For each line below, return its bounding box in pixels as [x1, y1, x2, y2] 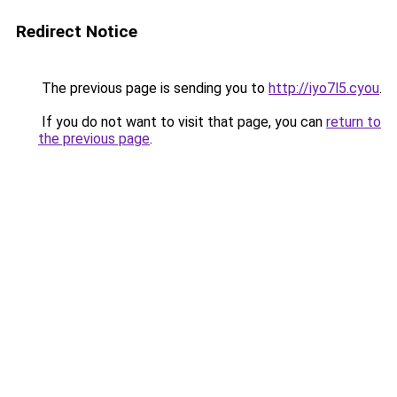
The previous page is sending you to [38, 80, 269, 97]
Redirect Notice [16, 21, 137, 42]
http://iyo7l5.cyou [269, 80, 379, 97]
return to [326, 113, 381, 130]
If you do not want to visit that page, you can [38, 113, 326, 130]
